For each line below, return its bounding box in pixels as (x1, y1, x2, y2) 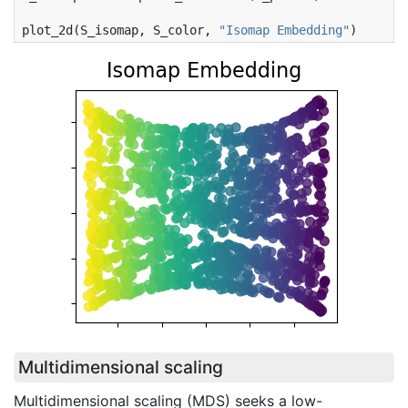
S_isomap (80, 23, 138, 38)
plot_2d (22, 23, 73, 38)
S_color (153, 23, 204, 38)
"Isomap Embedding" (219, 23, 350, 38)
